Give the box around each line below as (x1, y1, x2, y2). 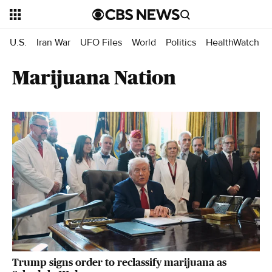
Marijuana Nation (12, 67, 176, 89)
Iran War (36, 36, 70, 49)
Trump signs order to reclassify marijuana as (12, 256, 226, 268)
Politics (166, 36, 196, 49)
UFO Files (80, 36, 122, 49)
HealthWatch (206, 36, 259, 49)
